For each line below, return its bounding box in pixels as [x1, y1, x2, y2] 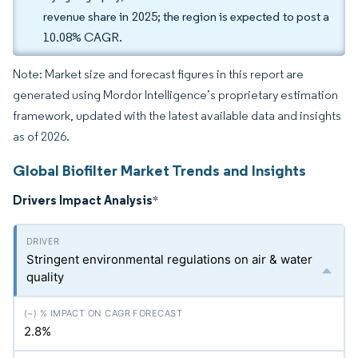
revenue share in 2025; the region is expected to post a [43, 9, 329, 24]
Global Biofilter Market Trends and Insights [13, 161, 306, 180]
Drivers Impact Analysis [13, 192, 153, 208]
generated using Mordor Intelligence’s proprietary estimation [13, 87, 338, 102]
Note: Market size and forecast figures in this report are [13, 66, 304, 82]
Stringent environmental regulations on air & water [26, 252, 312, 267]
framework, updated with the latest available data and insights [13, 108, 341, 123]
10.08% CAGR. [43, 30, 125, 45]
